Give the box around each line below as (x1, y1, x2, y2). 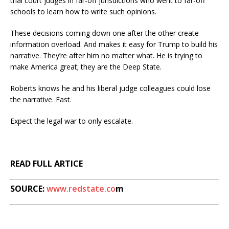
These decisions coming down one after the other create (10, 28, 199, 38)
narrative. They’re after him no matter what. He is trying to (10, 50, 202, 60)
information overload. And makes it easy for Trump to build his (10, 39, 218, 49)
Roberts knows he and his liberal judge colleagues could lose (10, 83, 211, 93)
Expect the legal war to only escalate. (10, 116, 133, 126)
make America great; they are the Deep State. (10, 61, 162, 72)
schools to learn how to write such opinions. (10, 6, 156, 16)
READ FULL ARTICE (10, 157, 83, 169)
